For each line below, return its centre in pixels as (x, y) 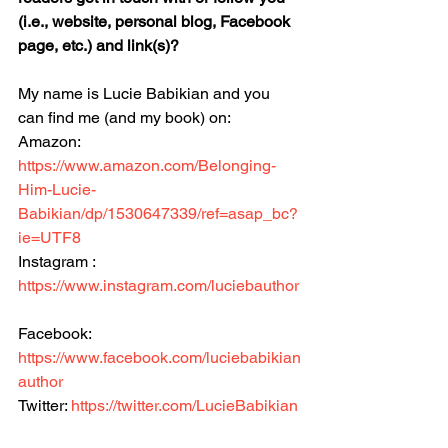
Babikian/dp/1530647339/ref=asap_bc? (158, 214)
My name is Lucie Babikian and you (146, 94)
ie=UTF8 (49, 238)
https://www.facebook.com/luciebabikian (159, 358)
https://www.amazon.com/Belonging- (147, 166)
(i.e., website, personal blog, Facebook (156, 22)
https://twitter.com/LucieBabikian (184, 406)
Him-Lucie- (57, 190)
